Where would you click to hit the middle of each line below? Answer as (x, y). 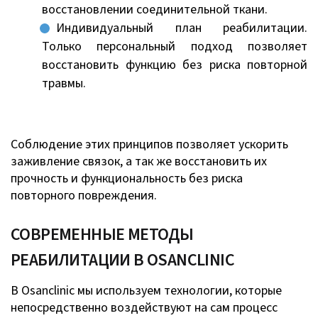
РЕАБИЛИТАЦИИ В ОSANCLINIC (122, 260)
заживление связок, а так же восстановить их (139, 161)
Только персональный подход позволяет (175, 46)
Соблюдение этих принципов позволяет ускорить (149, 144)
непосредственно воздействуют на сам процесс (144, 307)
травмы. (64, 83)
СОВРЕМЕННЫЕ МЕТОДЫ (102, 234)
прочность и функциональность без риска (127, 178)
